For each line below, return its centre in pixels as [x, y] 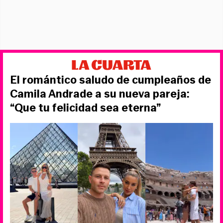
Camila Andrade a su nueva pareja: [100, 94]
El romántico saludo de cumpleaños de [111, 80]
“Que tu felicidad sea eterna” [85, 108]
